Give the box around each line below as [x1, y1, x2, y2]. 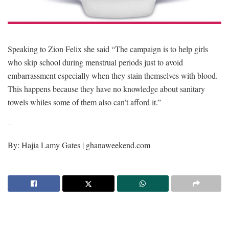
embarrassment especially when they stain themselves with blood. [8, 70, 218, 81]
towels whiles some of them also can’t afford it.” [8, 96, 161, 107]
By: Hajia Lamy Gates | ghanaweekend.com [8, 139, 150, 150]
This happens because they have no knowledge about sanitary [8, 83, 205, 94]
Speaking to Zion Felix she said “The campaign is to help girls [8, 43, 208, 54]
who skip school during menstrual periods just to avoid [8, 56, 183, 67]
